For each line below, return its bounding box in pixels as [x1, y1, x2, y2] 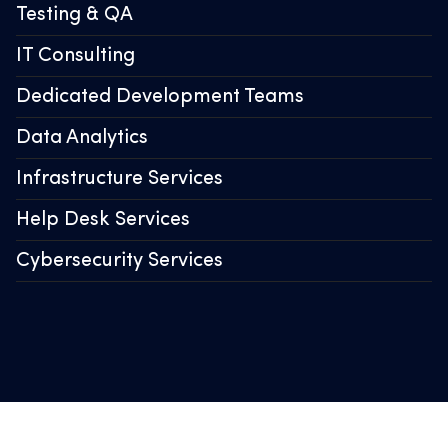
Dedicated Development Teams [16, 87, 304, 108]
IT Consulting [16, 46, 135, 67]
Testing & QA [16, 5, 133, 26]
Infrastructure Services [16, 169, 223, 190]
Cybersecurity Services [16, 251, 223, 272]
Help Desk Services [16, 210, 190, 231]
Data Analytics [16, 128, 148, 149]
